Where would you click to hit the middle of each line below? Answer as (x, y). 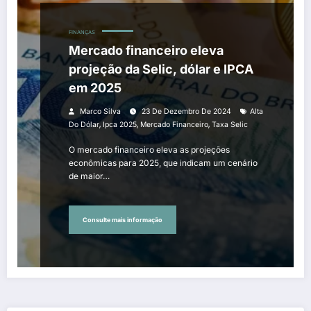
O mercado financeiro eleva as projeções (149, 150)
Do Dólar (84, 125)
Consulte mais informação (123, 219)
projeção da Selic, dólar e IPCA (161, 69)
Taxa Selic (230, 125)
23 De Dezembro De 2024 (186, 112)
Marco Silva (100, 112)
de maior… (89, 176)
